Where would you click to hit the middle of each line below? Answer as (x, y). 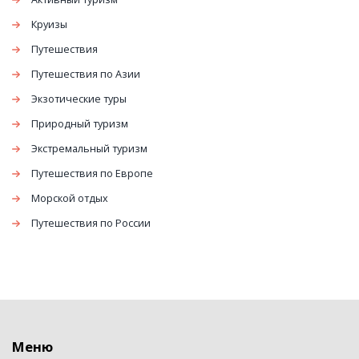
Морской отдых (70, 199)
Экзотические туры (79, 99)
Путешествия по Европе (92, 174)
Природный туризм (80, 124)
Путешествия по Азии (86, 75)
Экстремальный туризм (89, 149)
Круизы (49, 25)
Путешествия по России (91, 224)
